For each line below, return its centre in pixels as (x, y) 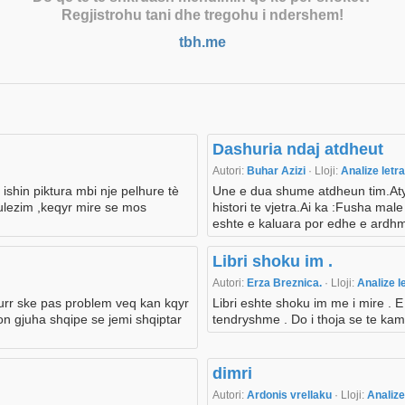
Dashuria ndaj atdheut (298, 150)
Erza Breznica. (286, 283)
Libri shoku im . (273, 262)
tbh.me (202, 42)
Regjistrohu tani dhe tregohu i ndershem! (202, 15)
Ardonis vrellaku (291, 396)
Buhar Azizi (278, 171)
